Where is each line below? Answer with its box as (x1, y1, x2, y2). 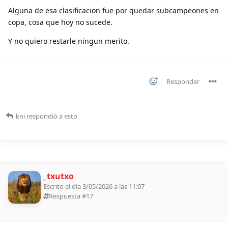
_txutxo (43, 170, 74, 182)
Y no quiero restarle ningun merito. (8, 36, 129, 46)
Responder (166, 77, 199, 87)
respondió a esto (25, 111, 77, 121)
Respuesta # (49, 191, 86, 201)
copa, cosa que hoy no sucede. (8, 17, 112, 27)
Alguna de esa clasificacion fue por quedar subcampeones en (8, 6, 219, 16)
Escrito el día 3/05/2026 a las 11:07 (43, 182, 145, 191)
